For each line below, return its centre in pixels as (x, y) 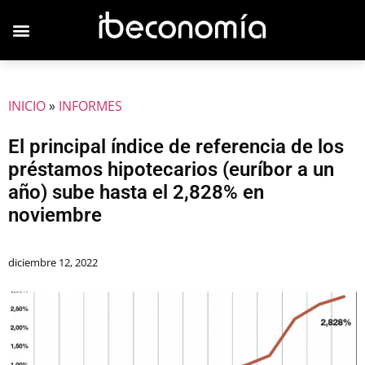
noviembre (55, 215)
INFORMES (90, 106)
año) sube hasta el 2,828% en (136, 192)
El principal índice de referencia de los (176, 147)
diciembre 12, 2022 (53, 262)
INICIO (27, 106)
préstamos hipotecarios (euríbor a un (171, 169)
